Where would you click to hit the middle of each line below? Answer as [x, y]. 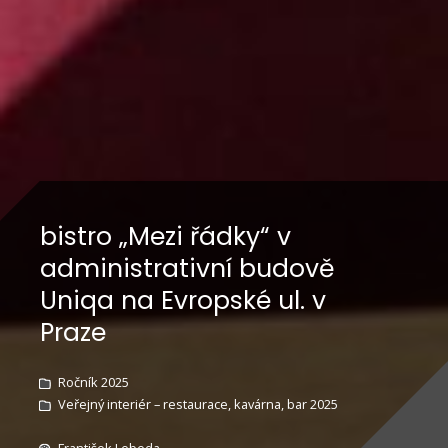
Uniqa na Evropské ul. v [183, 300]
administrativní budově [187, 268]
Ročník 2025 [93, 381]
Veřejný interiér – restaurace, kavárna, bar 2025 [197, 403]
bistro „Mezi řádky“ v [165, 236]
